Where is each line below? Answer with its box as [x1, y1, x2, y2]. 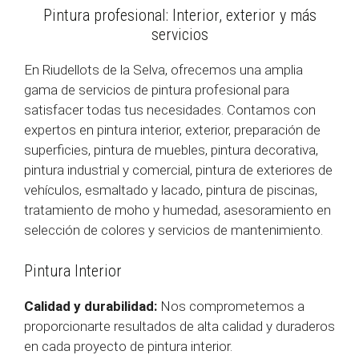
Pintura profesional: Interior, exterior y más [42, 6, 317, 26]
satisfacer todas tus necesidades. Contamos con [24, 102, 316, 119]
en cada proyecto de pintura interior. [24, 337, 232, 354]
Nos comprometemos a [157, 297, 305, 314]
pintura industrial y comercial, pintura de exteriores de [24, 162, 333, 179]
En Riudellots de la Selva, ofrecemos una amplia [24, 62, 303, 79]
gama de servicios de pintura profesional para [24, 82, 289, 99]
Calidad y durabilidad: [24, 297, 157, 314]
